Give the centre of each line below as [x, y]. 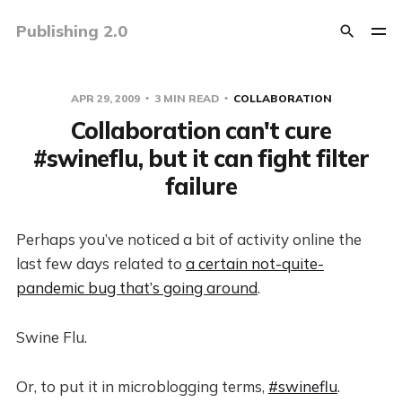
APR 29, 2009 [106, 98]
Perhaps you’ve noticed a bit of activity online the [188, 239]
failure [201, 186]
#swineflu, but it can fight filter [201, 158]
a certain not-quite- [254, 263]
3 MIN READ [186, 98]
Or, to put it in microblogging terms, [142, 386]
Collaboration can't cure [201, 131]
